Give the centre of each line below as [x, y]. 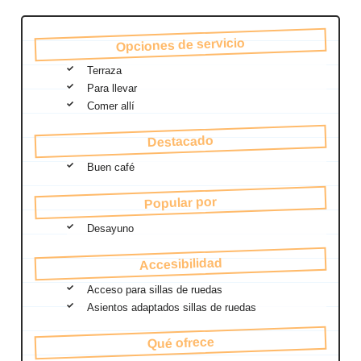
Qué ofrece [180, 343]
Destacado [180, 141]
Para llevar [112, 88]
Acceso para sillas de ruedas [155, 289]
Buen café [111, 167]
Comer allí [111, 106]
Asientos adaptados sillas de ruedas [172, 307]
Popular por [180, 203]
